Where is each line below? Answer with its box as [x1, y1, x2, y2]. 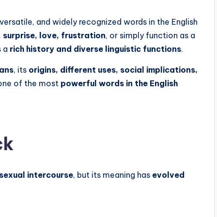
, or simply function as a [106, 31, 195, 40]
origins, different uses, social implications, [29, 65, 198, 75]
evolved [152, 170, 185, 180]
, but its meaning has [73, 170, 152, 180]
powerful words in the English [61, 78, 178, 88]
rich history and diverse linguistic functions [10, 44, 181, 54]
